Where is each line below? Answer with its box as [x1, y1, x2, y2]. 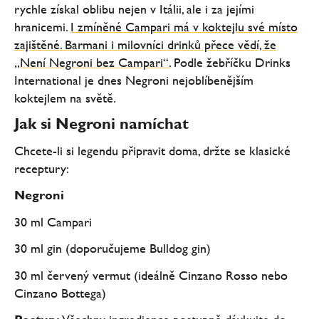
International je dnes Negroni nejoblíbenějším [14, 72, 253, 88]
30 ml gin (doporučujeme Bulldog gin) [14, 241, 211, 256]
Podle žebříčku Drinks [170, 54, 291, 70]
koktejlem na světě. [14, 90, 116, 105]
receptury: [14, 160, 69, 176]
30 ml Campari [14, 214, 92, 229]
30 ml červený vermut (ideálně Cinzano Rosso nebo [14, 267, 288, 283]
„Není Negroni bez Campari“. [14, 54, 170, 70]
